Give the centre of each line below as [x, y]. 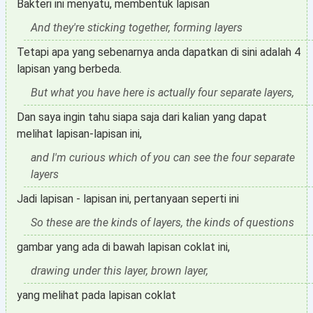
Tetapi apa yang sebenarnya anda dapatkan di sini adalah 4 [159, 52]
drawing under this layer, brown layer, [119, 271]
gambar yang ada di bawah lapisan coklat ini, [123, 247]
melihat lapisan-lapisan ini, [79, 134]
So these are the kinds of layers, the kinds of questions [162, 223]
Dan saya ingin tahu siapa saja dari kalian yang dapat [142, 117]
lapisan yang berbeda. [69, 69]
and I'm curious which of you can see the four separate [163, 158]
